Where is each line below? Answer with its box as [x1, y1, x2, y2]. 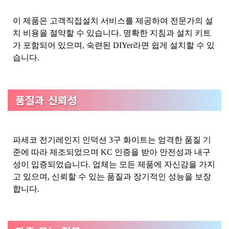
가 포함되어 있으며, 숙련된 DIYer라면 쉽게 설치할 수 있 [13, 41, 215, 50]
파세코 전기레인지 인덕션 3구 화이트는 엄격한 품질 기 [13, 135, 211, 144]
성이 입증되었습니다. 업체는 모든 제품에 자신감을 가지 [13, 160, 215, 169]
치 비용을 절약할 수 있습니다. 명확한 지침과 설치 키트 [13, 29, 211, 37]
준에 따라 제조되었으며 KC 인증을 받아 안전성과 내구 [13, 148, 211, 156]
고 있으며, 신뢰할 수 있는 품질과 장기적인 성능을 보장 [13, 172, 211, 181]
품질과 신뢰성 [15, 93, 77, 107]
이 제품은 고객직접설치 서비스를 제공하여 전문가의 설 [13, 16, 213, 25]
